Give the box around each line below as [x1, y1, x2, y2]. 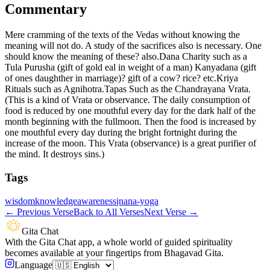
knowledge [35, 195, 77, 206]
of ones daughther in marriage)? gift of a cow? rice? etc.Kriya [5, 73, 238, 84]
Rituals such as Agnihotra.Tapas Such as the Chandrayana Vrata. [5, 84, 251, 95]
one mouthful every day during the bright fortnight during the [5, 127, 237, 138]
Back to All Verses [74, 206, 144, 217]
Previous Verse [17, 206, 74, 217]
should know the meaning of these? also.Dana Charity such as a [5, 51, 247, 62]
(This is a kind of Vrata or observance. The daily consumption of [5, 95, 250, 105]
